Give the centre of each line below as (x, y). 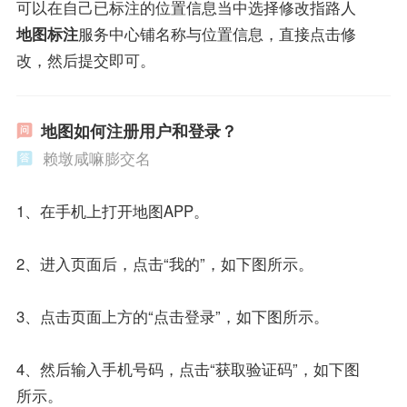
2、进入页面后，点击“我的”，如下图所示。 (164, 264)
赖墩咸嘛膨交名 (96, 159)
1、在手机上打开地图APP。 (112, 211)
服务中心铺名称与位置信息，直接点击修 (217, 33)
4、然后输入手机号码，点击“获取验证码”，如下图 (188, 369)
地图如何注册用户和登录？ (139, 131)
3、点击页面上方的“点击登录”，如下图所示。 (172, 317)
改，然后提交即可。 (85, 60)
